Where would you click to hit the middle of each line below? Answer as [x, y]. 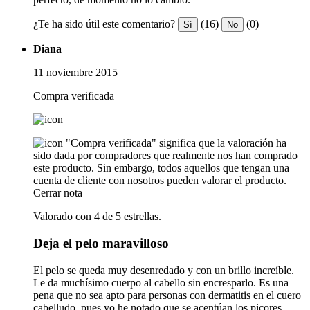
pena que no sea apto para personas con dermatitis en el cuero [167, 295]
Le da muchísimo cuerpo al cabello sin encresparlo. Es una [161, 282]
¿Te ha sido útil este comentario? [104, 24]
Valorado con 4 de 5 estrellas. [97, 217]
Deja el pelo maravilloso [101, 244]
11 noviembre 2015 [75, 73]
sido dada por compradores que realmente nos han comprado [165, 156]
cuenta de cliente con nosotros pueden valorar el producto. [160, 181]
